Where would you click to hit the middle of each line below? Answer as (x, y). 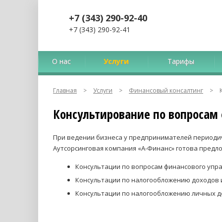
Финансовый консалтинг (166, 90)
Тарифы (181, 61)
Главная (65, 90)
